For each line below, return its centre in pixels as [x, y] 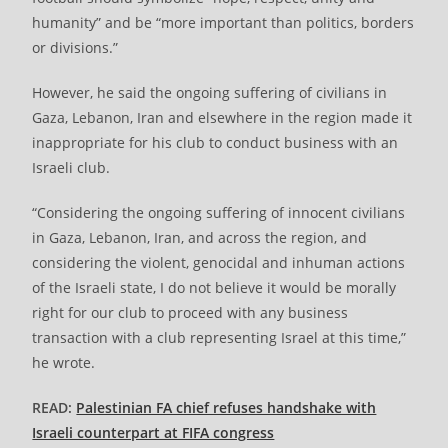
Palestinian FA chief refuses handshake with [226, 408]
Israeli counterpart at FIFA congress [153, 433]
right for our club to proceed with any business [190, 313]
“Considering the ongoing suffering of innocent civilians [219, 213]
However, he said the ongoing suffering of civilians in [210, 93]
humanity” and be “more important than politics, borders [223, 23]
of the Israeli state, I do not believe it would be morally [214, 288]
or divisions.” [75, 48]
